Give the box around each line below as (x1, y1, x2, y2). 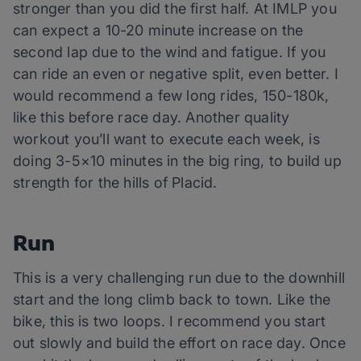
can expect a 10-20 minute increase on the (13, 22, 304, 39)
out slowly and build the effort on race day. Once (13, 334, 346, 352)
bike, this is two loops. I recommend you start (13, 313, 326, 330)
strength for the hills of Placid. (13, 174, 218, 192)
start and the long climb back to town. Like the (13, 291, 331, 309)
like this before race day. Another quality (13, 109, 290, 127)
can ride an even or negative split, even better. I (13, 65, 339, 83)
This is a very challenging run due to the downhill (13, 269, 346, 287)
